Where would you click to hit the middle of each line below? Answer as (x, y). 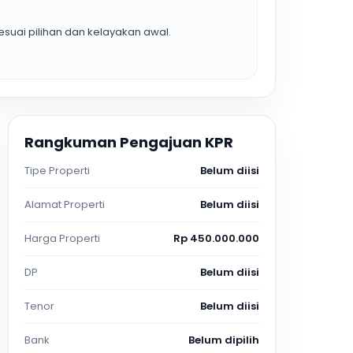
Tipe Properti (57, 171)
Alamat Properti (65, 204)
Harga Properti (62, 238)
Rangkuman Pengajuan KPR (129, 142)
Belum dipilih (223, 340)
